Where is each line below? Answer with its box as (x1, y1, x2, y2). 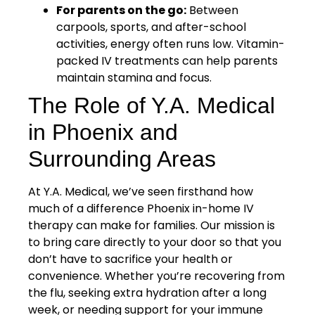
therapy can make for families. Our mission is (28, 217, 275, 234)
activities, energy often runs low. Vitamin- (56, 36, 285, 53)
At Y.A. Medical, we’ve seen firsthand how (28, 184, 253, 200)
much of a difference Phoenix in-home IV (28, 200, 254, 217)
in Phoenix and (28, 120, 178, 146)
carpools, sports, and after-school (56, 19, 246, 36)
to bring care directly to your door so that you (28, 234, 281, 251)
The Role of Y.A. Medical (28, 93, 275, 119)
